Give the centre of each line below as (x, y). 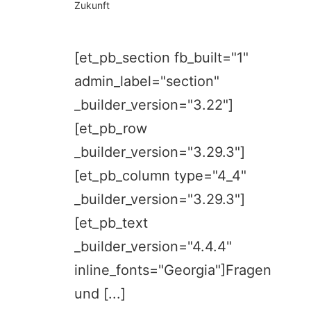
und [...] (100, 293)
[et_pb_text (111, 222)
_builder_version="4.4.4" (153, 246)
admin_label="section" (147, 81)
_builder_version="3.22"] (154, 104)
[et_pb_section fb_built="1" (162, 57)
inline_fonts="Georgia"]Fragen (173, 270)
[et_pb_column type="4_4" (161, 175)
